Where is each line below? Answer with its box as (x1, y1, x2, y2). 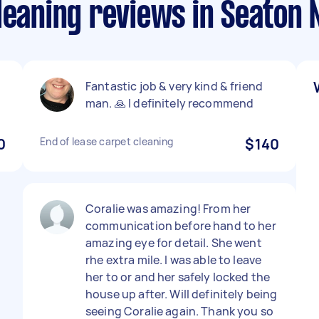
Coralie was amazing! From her (85, 201, 251, 216)
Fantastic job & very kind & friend (85, 78, 263, 94)
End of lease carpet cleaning (40, 135, 173, 148)
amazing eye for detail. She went (85, 235, 262, 251)
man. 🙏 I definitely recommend (85, 95, 254, 111)
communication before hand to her (85, 218, 276, 234)
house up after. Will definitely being (85, 286, 278, 302)
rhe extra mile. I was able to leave (85, 252, 262, 268)
